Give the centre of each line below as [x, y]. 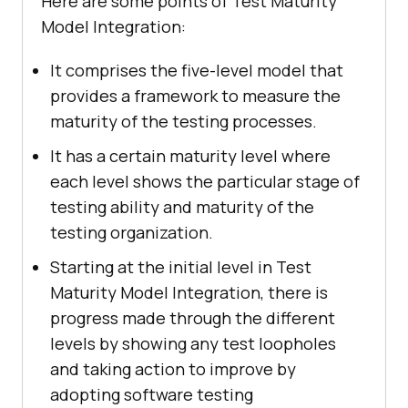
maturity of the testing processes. [184, 122]
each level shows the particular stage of [205, 182]
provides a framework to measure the [195, 96]
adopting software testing [152, 395]
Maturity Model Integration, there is [189, 293]
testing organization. [132, 233]
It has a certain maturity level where [190, 156]
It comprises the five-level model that [197, 71]
